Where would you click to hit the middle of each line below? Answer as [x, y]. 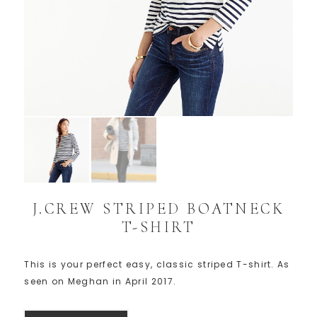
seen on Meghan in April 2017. [100, 282]
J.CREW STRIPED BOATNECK [158, 209]
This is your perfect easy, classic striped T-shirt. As [157, 265]
